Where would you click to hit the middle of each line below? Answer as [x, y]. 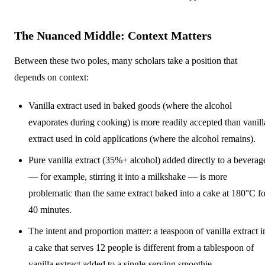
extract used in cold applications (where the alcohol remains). [142, 138]
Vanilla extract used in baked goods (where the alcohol [130, 105]
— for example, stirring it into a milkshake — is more [128, 176]
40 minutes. [50, 209]
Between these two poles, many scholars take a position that [126, 60]
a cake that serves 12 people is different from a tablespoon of [141, 247]
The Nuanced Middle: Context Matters [113, 35]
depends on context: [51, 77]
